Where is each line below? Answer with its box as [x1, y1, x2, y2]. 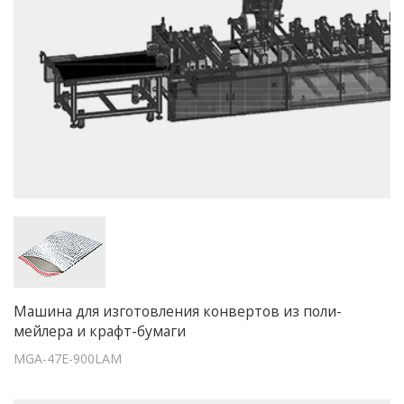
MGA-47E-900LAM [14, 349, 122, 367]
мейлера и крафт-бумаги [14, 320, 186, 341]
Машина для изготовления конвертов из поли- [14, 300, 342, 321]
